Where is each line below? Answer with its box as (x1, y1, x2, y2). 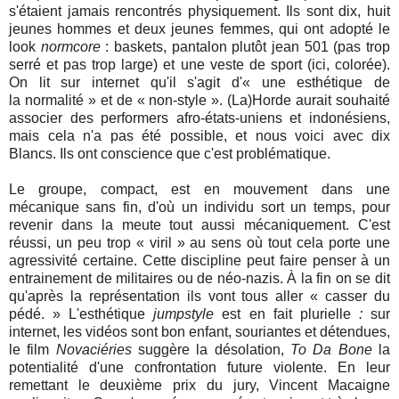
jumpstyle (153, 306, 223, 322)
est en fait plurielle (222, 306, 359, 322)
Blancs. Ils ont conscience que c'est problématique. (9, 146, 330, 162)
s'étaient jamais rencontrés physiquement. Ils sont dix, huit (9, 4, 390, 20)
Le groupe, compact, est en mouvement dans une (9, 182, 390, 198)
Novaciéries (55, 342, 132, 358)
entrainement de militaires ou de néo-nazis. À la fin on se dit (9, 271, 390, 287)
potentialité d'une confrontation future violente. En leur (9, 360, 390, 376)
